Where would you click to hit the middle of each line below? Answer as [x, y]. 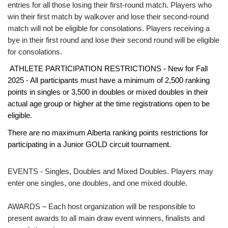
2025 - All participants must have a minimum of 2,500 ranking [109, 80]
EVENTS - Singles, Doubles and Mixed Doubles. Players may [110, 172]
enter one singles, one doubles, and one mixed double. [97, 183]
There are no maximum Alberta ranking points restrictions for [108, 132]
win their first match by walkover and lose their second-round [108, 16]
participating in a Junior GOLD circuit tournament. [89, 144]
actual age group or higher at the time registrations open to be [109, 103]
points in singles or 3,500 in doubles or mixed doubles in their [108, 92]
